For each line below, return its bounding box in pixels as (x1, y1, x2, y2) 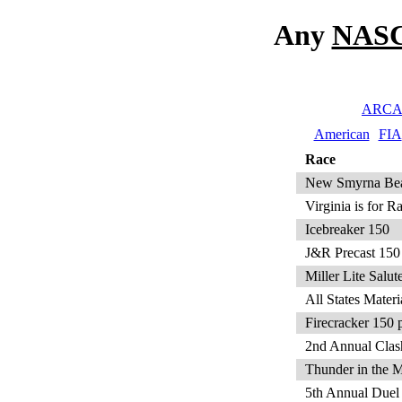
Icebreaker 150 (305, 221, 389, 237)
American (313, 126, 370, 142)
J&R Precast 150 (305, 244, 400, 260)
